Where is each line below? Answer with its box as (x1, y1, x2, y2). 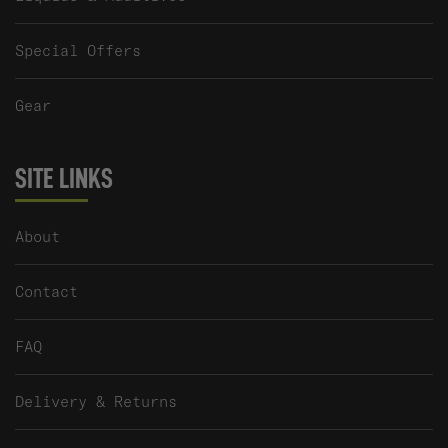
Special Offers (15, 41, 141, 61)
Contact (15, 282, 78, 302)
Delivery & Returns (15, 392, 177, 412)
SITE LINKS (15, 165, 113, 194)
